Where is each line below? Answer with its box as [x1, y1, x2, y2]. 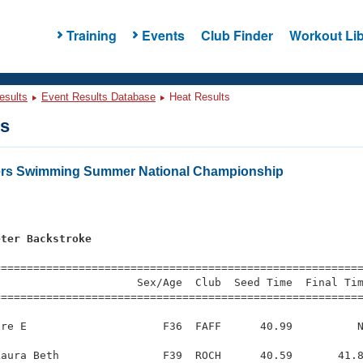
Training [66, 25, 117, 45]
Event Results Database [41, 91, 156, 103]
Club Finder [200, 25, 273, 45]
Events [141, 25, 185, 45]
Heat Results [166, 91, 230, 103]
